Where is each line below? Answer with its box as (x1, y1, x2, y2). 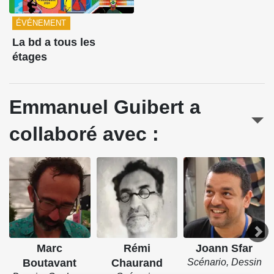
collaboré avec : (9, 122, 159, 145)
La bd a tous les (12, 36, 95, 49)
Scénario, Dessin (187, 257, 262, 268)
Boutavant (23, 257, 77, 270)
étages (12, 51, 47, 64)
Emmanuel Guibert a (9, 95, 201, 118)
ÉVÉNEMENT (16, 18, 67, 28)
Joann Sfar (196, 242, 253, 255)
